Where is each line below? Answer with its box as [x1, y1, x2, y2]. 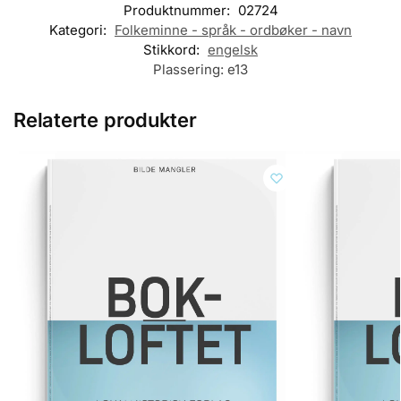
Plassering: [153, 60, 227, 78]
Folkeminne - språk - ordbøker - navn [115, 21, 352, 38]
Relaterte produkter [13, 107, 197, 132]
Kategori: [49, 21, 110, 38]
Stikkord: [143, 40, 203, 58]
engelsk [208, 40, 258, 58]
